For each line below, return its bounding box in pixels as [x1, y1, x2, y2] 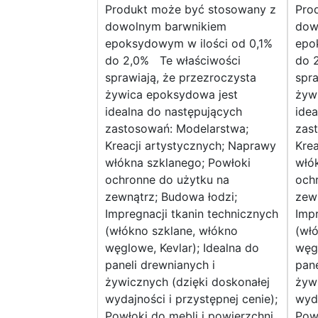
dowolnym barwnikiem [105, 19, 226, 34]
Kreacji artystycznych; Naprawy [105, 138, 276, 153]
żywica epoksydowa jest [105, 87, 238, 102]
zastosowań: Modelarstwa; [105, 121, 248, 136]
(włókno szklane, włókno [105, 224, 238, 238]
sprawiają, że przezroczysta [105, 70, 256, 85]
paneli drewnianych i [105, 258, 215, 273]
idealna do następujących [105, 104, 242, 119]
